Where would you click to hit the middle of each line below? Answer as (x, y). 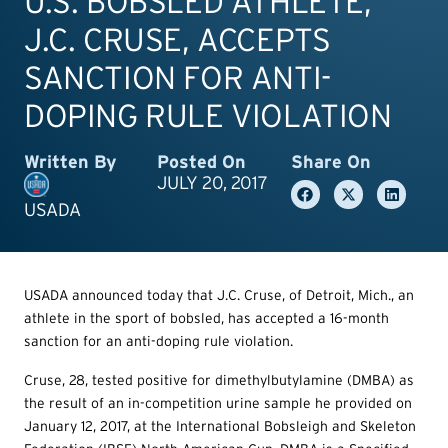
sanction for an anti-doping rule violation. (158, 340)
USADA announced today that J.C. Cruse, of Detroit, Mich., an (219, 294)
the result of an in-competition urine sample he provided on (218, 402)
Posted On (202, 161)
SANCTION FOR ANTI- (177, 77)
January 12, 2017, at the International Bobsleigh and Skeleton (220, 425)
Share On (330, 161)
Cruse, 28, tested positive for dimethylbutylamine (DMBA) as (219, 379)
